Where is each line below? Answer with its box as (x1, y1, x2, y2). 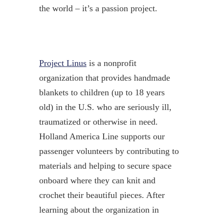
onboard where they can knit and (39, 175, 155, 185)
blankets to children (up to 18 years (39, 87, 165, 97)
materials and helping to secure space (39, 160, 172, 171)
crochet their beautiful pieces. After (39, 190, 165, 200)
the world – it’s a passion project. (39, 3, 157, 13)
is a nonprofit (86, 58, 136, 68)
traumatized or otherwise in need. (39, 116, 158, 127)
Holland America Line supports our (39, 131, 165, 141)
